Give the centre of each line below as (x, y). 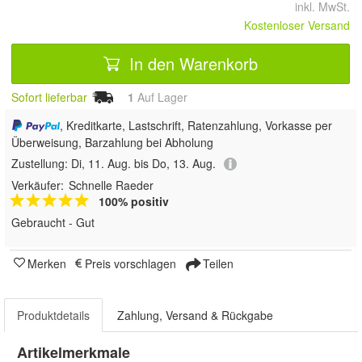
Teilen (217, 264)
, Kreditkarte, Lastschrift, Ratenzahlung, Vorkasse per (196, 125)
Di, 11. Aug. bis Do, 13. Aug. (143, 164)
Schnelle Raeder (111, 185)
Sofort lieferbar (49, 97)
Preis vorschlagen (130, 264)
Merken (47, 264)
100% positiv (134, 202)
